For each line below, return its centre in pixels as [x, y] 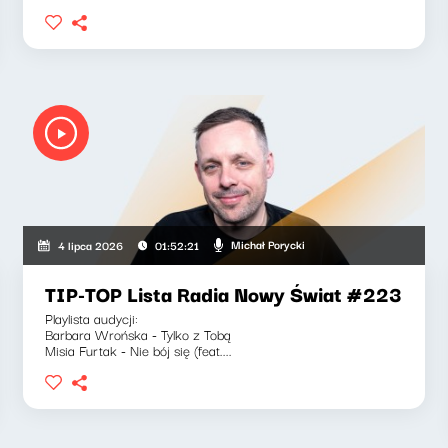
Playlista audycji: [92, 317]
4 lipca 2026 [90, 244]
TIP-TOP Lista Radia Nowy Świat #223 [223, 293]
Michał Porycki [268, 244]
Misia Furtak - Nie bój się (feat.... [139, 349]
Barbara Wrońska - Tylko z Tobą [138, 333]
